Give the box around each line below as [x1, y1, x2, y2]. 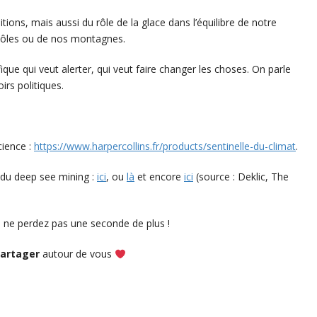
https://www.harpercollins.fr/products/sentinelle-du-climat [34, 139, 296, 154]
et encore [134, 170, 184, 184]
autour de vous [42, 247, 115, 261]
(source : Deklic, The [193, 170, 289, 184]
